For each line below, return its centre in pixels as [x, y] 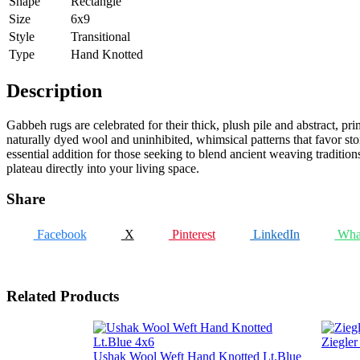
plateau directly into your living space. [103, 168]
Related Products [63, 297]
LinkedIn [275, 234]
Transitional [100, 36]
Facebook [60, 234]
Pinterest [192, 234]
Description [54, 90]
